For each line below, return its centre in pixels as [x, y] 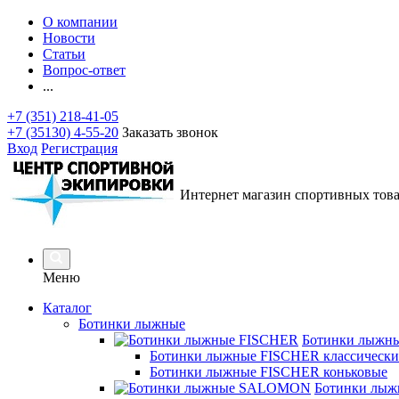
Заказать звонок [170, 132]
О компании [80, 22]
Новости [69, 38]
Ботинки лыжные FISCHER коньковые [269, 372]
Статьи [64, 54]
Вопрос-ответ [84, 70]
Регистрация [79, 148]
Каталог [67, 308]
